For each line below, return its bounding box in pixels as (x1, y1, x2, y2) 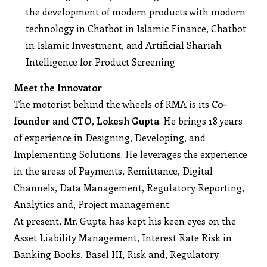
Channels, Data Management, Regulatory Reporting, (14, 181, 245, 194)
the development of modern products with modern (26, 5, 246, 18)
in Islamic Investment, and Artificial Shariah (26, 38, 222, 51)
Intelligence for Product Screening (26, 55, 176, 68)
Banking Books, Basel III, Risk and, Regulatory (14, 247, 219, 260)
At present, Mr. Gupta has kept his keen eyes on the (14, 214, 237, 227)
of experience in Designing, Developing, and (14, 131, 206, 144)
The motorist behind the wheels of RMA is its (14, 97, 212, 110)
